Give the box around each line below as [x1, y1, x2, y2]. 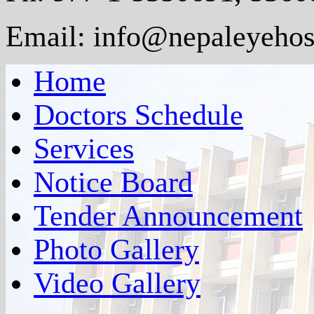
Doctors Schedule [34, 99, 243, 132]
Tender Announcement [34, 200, 303, 233]
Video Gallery [34, 267, 200, 300]
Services [34, 132, 134, 165]
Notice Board [34, 166, 193, 199]
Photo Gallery [34, 233, 199, 266]
